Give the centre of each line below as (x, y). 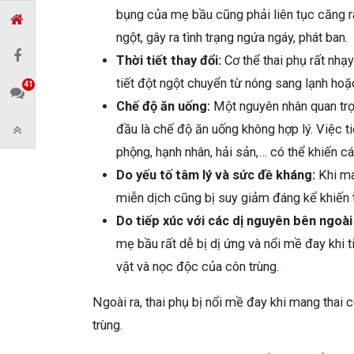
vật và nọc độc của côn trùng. (198, 266)
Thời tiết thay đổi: (169, 60)
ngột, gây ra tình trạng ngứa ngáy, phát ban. (232, 37)
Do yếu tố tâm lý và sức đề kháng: (216, 175)
